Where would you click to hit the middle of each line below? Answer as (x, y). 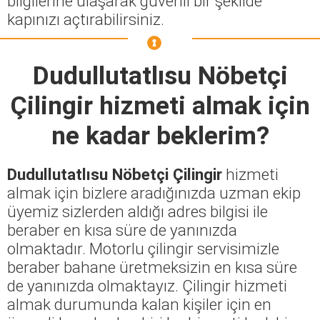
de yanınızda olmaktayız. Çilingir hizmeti (147, 285)
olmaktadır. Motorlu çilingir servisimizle (143, 248)
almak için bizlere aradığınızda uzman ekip (154, 192)
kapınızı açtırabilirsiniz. (86, 19)
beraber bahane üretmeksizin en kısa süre (152, 267)
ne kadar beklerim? (160, 135)
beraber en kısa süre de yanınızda (122, 230)
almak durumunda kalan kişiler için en (139, 304)
